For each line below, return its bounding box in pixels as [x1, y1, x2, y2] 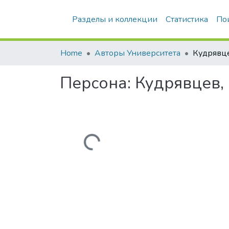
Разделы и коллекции [72, 14, 157, 25]
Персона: [60, 72, 135, 94]
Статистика [166, 14, 208, 25]
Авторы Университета [95, 48, 180, 59]
